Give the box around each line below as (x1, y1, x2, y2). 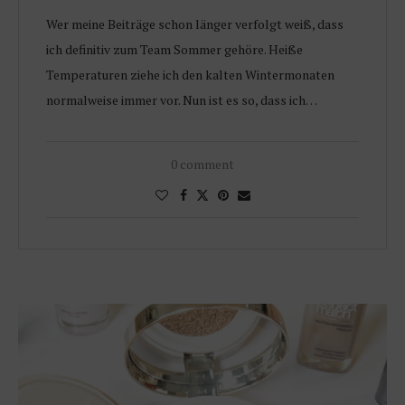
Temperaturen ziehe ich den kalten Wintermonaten (46, 66, 334, 84)
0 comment (171, 155, 234, 174)
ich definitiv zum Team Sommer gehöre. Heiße (46, 41, 303, 59)
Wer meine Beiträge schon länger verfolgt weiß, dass (46, 15, 344, 33)
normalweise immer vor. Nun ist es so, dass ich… (46, 91, 317, 109)
